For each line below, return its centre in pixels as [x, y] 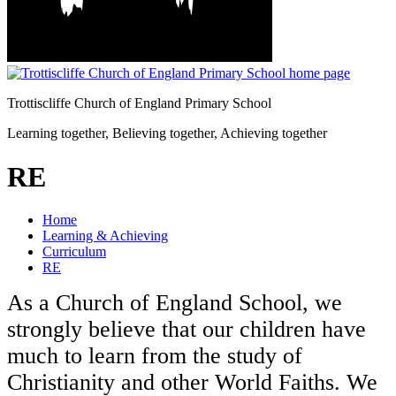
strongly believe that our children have [187, 330]
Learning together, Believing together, [114, 133]
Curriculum [74, 252]
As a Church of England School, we [175, 303]
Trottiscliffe [41, 103]
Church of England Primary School [173, 103]
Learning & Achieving [105, 236]
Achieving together [274, 133]
